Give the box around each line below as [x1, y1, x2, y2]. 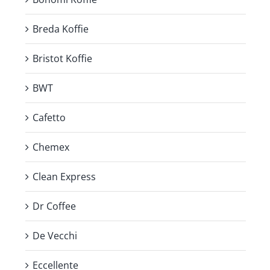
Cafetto [33, 110, 66, 124]
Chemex [33, 140, 69, 154]
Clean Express [33, 169, 96, 183]
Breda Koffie [33, 22, 89, 36]
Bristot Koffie [33, 51, 92, 65]
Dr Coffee [33, 199, 76, 213]
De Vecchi [33, 228, 77, 242]
